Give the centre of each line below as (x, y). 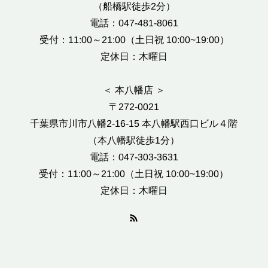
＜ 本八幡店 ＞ (134, 90)
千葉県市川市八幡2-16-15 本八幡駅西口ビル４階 (134, 124)
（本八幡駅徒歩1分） (134, 140)
